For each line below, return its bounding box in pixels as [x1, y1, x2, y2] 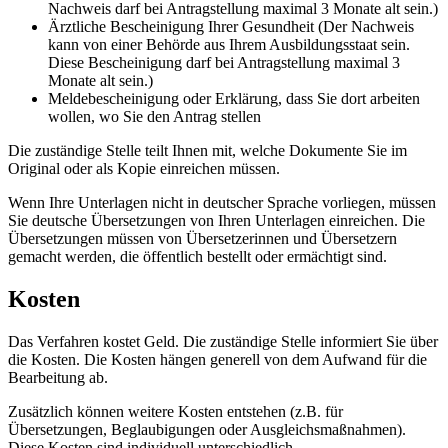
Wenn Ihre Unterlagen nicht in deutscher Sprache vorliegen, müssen [8, 194, 436, 212]
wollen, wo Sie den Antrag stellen [48, 108, 265, 126]
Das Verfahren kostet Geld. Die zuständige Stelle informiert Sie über [8, 332, 438, 350]
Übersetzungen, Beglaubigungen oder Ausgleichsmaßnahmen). [8, 420, 406, 438]
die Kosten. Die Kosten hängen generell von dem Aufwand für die [8, 350, 427, 368]
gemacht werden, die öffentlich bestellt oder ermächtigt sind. [8, 248, 387, 266]
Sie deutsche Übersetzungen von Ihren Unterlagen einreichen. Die [8, 212, 425, 230]
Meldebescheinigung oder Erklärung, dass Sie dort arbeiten [48, 90, 420, 108]
